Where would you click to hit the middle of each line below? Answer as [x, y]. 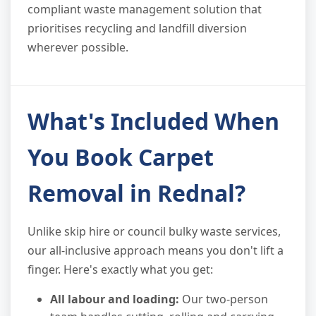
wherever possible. [78, 48]
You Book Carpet [121, 157]
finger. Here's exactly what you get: [120, 270]
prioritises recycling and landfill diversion [137, 29]
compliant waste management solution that [145, 10]
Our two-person [224, 299]
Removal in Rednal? [136, 193]
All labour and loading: [115, 299]
